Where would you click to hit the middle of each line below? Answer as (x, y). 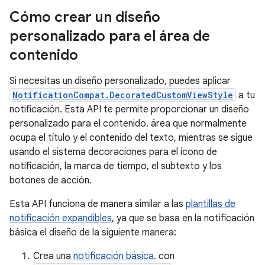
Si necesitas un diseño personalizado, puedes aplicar (120, 81)
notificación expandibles (61, 218)
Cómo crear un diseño (85, 17)
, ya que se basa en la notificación (183, 218)
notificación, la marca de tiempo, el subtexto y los (116, 166)
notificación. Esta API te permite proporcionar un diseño (129, 109)
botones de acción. (51, 180)
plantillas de (211, 204)
